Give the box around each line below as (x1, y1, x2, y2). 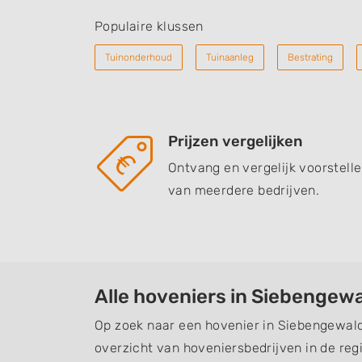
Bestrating (288, 52, 333, 63)
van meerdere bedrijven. (168, 183, 320, 198)
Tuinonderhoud (105, 52, 172, 63)
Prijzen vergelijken (168, 133, 303, 150)
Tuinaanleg (206, 52, 254, 63)
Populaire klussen (95, 19, 204, 34)
